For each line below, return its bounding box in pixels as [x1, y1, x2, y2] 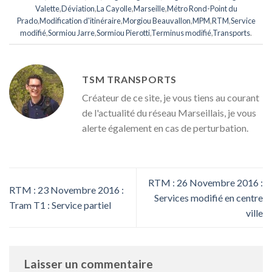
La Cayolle [96, 4, 132, 14]
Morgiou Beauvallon [122, 16, 191, 26]
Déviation [61, 4, 95, 14]
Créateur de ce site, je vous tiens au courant [82, 92, 259, 103]
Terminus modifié [151, 28, 211, 38]
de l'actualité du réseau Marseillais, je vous [82, 107, 256, 118]
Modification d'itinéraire [39, 16, 121, 26]
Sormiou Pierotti [97, 28, 150, 38]
